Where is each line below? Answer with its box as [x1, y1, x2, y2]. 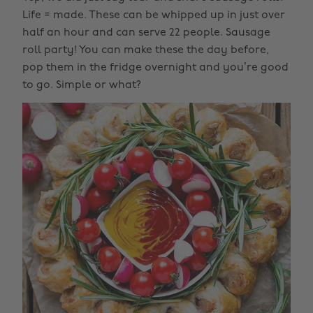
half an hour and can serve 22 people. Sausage [22, 27, 270, 38]
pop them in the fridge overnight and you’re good [22, 62, 289, 73]
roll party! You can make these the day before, [22, 45, 269, 56]
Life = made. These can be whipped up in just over [22, 10, 285, 21]
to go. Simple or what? [22, 80, 141, 91]
